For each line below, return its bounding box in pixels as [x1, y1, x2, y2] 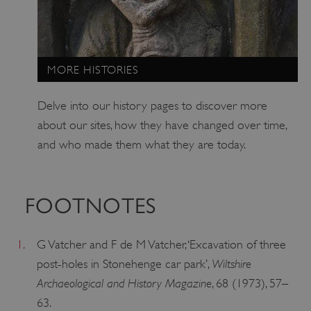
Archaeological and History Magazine [36, 275, 212, 290]
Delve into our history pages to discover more [37, 98, 267, 112]
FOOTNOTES [24, 194, 156, 219]
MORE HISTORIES [47, 62, 140, 76]
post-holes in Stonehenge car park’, [36, 256, 212, 271]
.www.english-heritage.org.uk [190, 27, 296, 37]
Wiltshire [211, 255, 251, 271]
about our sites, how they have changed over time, [37, 117, 287, 132]
